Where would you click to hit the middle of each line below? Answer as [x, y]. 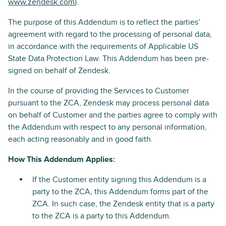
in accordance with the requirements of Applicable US [103, 46]
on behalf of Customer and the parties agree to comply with [113, 115]
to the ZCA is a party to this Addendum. [102, 216]
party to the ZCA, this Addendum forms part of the [120, 192]
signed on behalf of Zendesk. [59, 71]
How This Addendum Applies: [62, 159]
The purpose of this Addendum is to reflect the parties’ [104, 22]
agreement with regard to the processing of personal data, [110, 34]
